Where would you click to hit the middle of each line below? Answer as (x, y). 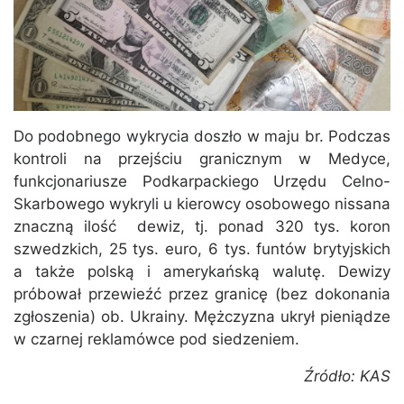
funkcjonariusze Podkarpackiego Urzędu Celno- (202, 181)
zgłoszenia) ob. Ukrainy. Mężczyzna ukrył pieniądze (202, 316)
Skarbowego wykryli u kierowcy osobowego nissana (202, 203)
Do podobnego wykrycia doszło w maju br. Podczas (202, 136)
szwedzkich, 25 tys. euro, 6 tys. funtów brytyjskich (202, 248)
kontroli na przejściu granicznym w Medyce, (202, 158)
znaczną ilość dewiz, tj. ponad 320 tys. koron (202, 226)
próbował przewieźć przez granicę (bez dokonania (202, 294)
